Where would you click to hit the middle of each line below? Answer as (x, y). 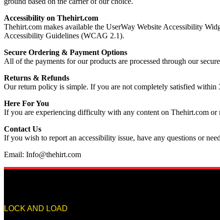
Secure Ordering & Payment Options (66, 52)
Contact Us (23, 129)
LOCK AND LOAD (36, 208)
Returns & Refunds (37, 78)
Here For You (27, 103)
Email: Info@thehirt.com (42, 154)
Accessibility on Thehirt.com (51, 18)
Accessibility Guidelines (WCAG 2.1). (64, 35)
